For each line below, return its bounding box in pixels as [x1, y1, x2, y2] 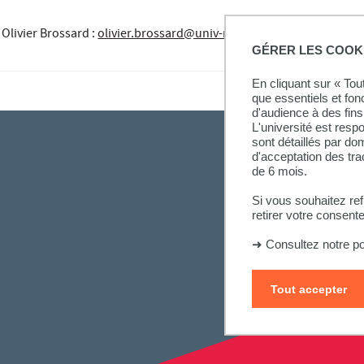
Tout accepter [270, 282, 347, 296]
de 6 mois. [252, 163, 307, 178]
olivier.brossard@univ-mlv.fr [97, 25, 254, 45]
